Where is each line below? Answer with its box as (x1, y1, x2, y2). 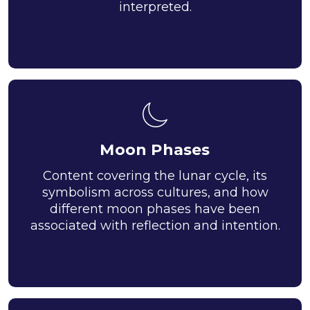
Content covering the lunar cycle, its (43, 168, 267, 183)
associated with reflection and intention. (30, 218, 280, 233)
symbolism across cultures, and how (42, 185, 268, 200)
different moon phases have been (50, 201, 260, 217)
